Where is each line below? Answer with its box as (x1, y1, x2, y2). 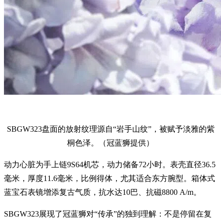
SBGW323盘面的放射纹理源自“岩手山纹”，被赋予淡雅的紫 (6, 125, 215, 134)
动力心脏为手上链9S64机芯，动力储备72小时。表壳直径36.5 (4, 160, 216, 169)
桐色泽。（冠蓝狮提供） (67, 139, 154, 147)
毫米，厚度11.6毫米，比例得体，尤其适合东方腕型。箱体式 (4, 174, 215, 183)
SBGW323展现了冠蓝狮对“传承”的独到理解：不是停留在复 (4, 210, 212, 219)
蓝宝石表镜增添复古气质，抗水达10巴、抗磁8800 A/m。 (4, 188, 201, 197)
